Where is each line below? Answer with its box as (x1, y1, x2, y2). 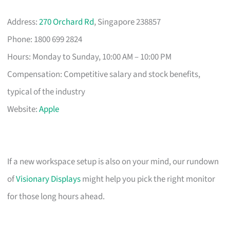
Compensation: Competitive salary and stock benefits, (7, 68, 201, 81)
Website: (7, 103, 40, 116)
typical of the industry (7, 85, 86, 98)
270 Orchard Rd (39, 15, 94, 28)
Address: (7, 15, 40, 28)
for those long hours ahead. (7, 190, 105, 203)
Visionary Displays (16, 172, 81, 185)
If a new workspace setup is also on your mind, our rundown (7, 155, 219, 168)
